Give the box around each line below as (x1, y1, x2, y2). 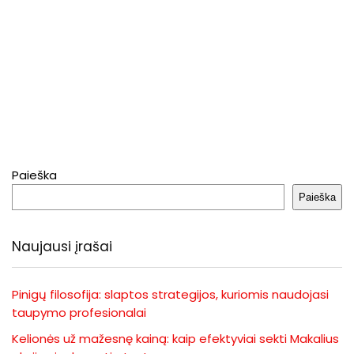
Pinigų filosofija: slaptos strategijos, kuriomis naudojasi (12, 285, 329, 303)
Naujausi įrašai (12, 236, 112, 256)
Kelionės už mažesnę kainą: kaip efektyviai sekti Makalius (12, 330, 339, 347)
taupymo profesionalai (12, 303, 146, 321)
